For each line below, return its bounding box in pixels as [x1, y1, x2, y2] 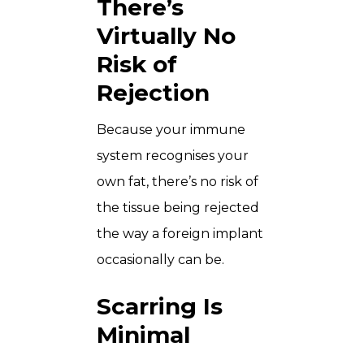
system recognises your [97, 147, 249, 163]
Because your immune [97, 121, 245, 137]
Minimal [97, 320, 190, 349]
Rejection [97, 78, 210, 106]
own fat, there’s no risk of [97, 173, 258, 189]
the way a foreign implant [97, 225, 263, 241]
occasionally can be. [97, 251, 224, 267]
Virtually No [97, 21, 236, 50]
